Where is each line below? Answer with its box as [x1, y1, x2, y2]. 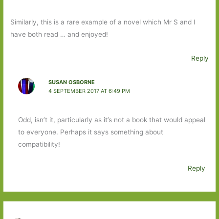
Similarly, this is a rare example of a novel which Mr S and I [10, 18, 196, 26]
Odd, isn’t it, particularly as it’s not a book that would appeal [18, 116, 205, 124]
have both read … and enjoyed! [10, 30, 109, 38]
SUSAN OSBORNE [48, 79, 95, 86]
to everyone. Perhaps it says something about [18, 128, 163, 136]
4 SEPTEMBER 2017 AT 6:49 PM [48, 88, 130, 95]
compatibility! [18, 140, 60, 149]
